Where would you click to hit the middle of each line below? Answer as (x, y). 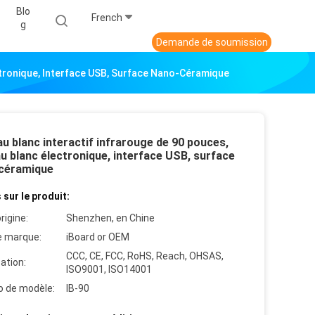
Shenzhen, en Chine (110, 218)
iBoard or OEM (98, 237)
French (107, 18)
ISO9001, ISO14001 (109, 270)
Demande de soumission (212, 43)
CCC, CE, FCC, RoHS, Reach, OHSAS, (145, 256)
